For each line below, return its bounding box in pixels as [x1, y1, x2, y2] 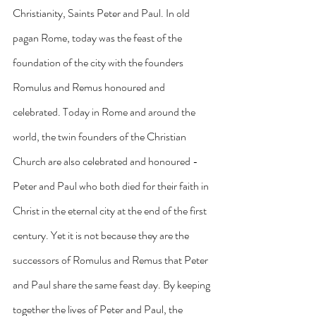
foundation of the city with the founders [13, 54, 186, 71]
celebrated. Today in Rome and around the [13, 103, 197, 120]
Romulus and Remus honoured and [13, 78, 167, 95]
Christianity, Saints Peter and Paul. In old [13, 4, 192, 21]
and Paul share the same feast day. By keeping [13, 276, 212, 293]
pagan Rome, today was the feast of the [13, 29, 184, 46]
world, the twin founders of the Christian [13, 128, 188, 145]
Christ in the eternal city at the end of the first [13, 202, 209, 219]
